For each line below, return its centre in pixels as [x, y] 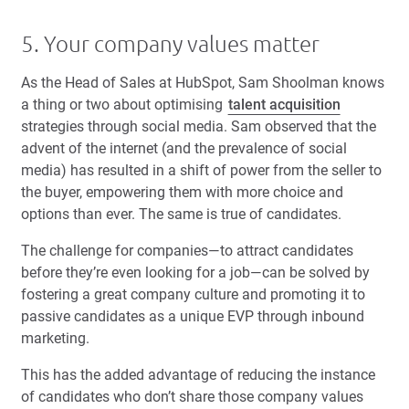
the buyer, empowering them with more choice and [182, 193]
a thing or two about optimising [124, 105]
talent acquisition [284, 105]
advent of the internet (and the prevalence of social [184, 149]
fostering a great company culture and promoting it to [193, 295]
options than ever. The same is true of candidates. [181, 215]
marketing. [55, 339]
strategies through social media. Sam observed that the [199, 127]
